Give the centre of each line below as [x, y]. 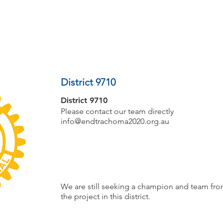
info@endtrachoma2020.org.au [115, 121]
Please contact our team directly [117, 111]
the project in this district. [106, 196]
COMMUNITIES [102, 35]
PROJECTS [21, 35]
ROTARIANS [184, 35]
